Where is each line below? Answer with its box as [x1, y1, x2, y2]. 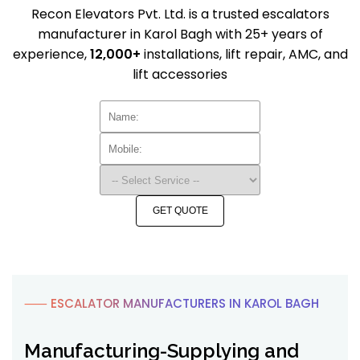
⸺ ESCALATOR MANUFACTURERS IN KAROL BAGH [24, 295, 319, 312]
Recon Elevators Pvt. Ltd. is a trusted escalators [31, 5, 329, 23]
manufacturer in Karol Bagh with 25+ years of [37, 25, 323, 43]
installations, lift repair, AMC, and [140, 45, 348, 63]
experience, [12, 45, 90, 63]
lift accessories [133, 65, 227, 84]
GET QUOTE [152, 205, 208, 216]
